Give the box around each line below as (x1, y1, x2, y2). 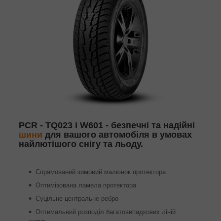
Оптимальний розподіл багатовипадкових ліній (36, 208, 176, 216)
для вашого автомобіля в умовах (42, 130, 192, 140)
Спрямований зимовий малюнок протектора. (36, 168, 168, 176)
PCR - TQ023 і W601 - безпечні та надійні (19, 120, 195, 131)
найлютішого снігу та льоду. (19, 139, 143, 149)
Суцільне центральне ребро (36, 195, 118, 203)
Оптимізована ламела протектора (36, 182, 136, 189)
